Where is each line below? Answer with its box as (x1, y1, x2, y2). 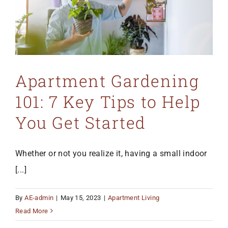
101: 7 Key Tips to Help (15, 90, 201, 112)
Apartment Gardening (15, 69, 199, 92)
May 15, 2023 (60, 193, 101, 202)
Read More (15, 207, 48, 215)
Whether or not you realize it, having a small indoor (15, 148, 207, 158)
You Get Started (15, 111, 147, 133)
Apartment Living (108, 193, 160, 202)
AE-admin (24, 193, 54, 202)
